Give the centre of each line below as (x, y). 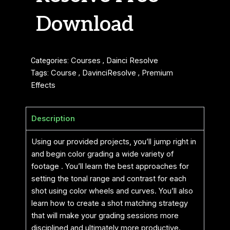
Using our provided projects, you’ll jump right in (114, 141)
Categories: (51, 60)
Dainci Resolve (132, 60)
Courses (86, 60)
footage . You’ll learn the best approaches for (110, 166)
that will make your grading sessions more (105, 215)
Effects (43, 85)
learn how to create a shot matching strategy (110, 203)
